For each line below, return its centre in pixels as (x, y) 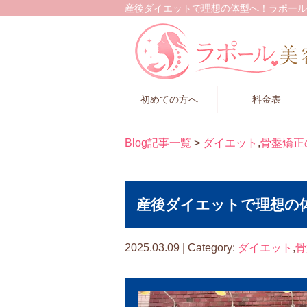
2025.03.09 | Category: (181, 248)
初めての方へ (170, 99)
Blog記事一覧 (158, 143)
